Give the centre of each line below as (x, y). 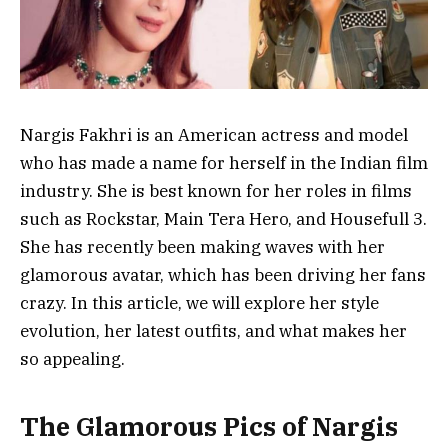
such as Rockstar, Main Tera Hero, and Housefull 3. (223, 219)
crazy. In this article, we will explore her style (199, 303)
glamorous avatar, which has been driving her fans (223, 275)
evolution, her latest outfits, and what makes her (213, 331)
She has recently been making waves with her (202, 247)
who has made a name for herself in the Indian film (224, 163)
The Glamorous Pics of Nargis (209, 426)
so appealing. (72, 359)
